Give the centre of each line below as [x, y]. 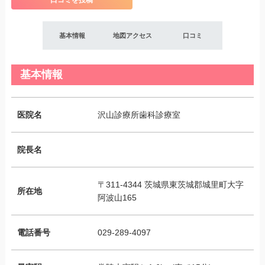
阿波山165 [117, 198]
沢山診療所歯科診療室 [139, 115]
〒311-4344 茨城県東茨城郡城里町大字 [171, 185]
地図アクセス [132, 35]
